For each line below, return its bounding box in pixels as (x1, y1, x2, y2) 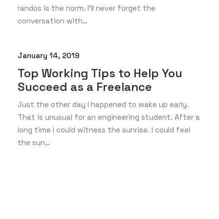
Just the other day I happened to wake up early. (18, 100, 189, 109)
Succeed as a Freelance (18, 79, 152, 94)
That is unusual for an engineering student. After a (18, 112, 200, 122)
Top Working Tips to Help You (18, 66, 182, 81)
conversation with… (18, 16, 88, 25)
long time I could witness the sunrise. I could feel (18, 125, 190, 134)
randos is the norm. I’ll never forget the (18, 3, 155, 13)
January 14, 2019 (18, 51, 80, 60)
